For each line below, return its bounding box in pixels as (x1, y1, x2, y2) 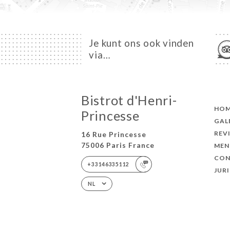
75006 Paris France (81, 141, 155, 150)
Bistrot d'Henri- (81, 92, 177, 108)
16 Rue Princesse (81, 130, 146, 139)
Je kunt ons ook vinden (89, 37, 194, 49)
